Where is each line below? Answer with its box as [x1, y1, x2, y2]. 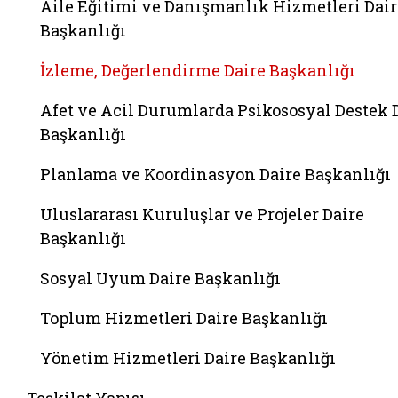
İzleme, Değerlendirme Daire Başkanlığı [40, 60, 355, 81]
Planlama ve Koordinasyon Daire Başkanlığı [40, 163, 391, 185]
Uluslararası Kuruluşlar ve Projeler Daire [40, 203, 364, 225]
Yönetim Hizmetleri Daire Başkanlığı [40, 347, 336, 369]
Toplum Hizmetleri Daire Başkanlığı [40, 307, 328, 329]
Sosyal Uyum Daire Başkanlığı [40, 267, 281, 289]
